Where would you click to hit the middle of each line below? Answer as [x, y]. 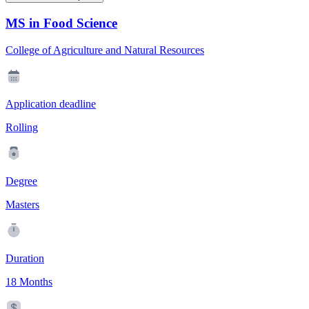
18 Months [29, 281]
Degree [21, 181]
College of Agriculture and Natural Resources [105, 50]
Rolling [22, 127]
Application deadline [51, 103]
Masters [22, 204]
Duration [25, 258]
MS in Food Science [61, 23]
